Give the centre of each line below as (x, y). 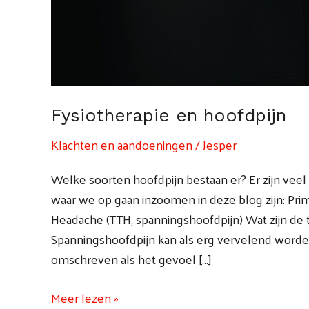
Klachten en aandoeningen (122, 144)
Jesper (220, 144)
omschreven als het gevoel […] (131, 259)
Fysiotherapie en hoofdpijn (169, 115)
